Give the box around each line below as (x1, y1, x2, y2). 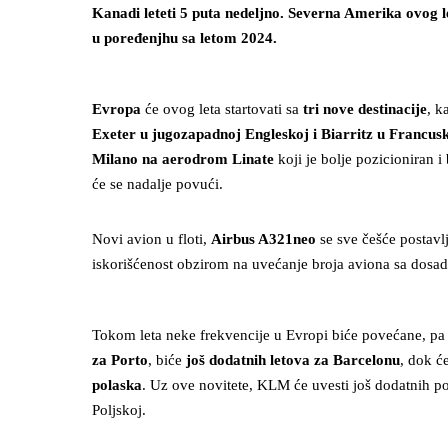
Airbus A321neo (211, 231, 316, 247)
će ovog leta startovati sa (141, 101, 303, 117)
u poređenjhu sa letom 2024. (92, 30, 277, 46)
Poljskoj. (92, 402, 146, 418)
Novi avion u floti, (92, 231, 211, 247)
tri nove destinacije (303, 101, 427, 117)
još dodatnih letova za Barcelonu (186, 352, 400, 368)
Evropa (92, 101, 141, 117)
